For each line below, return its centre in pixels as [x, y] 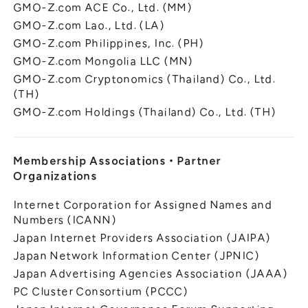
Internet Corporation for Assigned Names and [143, 205]
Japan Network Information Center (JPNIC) [137, 256]
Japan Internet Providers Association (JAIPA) [143, 238]
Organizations [56, 176]
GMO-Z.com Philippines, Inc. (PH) [109, 44]
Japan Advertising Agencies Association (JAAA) [151, 274]
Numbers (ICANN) [65, 220]
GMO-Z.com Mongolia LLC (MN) [104, 62]
